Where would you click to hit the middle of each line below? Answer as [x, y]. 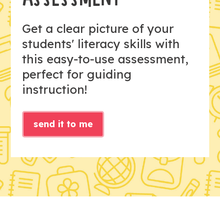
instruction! [54, 90]
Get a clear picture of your [98, 29]
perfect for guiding [77, 74]
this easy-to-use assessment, [105, 59]
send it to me [63, 124]
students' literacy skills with [101, 44]
